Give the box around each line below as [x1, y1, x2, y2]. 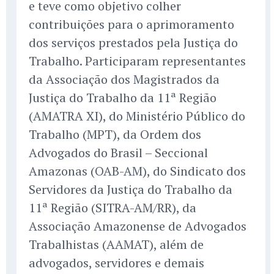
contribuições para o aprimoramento [29, 16, 234, 33]
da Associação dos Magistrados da [29, 71, 220, 88]
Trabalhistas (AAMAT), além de [29, 236, 204, 253]
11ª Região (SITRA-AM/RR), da [29, 199, 196, 217]
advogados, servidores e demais [29, 254, 204, 272]
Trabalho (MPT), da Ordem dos [29, 126, 201, 143]
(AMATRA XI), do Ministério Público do [29, 108, 245, 125]
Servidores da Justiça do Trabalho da [29, 181, 232, 198]
